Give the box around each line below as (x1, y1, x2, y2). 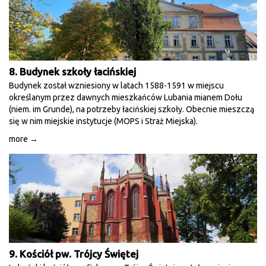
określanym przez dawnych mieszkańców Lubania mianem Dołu (9, 93, 242, 102)
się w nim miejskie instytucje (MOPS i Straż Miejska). (9, 116, 198, 126)
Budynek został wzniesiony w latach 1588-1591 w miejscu (9, 81, 224, 90)
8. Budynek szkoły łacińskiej (9, 66, 136, 77)
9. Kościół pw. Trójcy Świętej (9, 248, 138, 259)
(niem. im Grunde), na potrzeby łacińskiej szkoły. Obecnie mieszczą (9, 104, 254, 114)
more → (9, 134, 38, 144)
